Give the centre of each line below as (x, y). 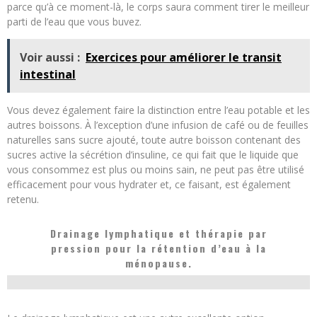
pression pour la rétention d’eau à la (158, 248)
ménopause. (158, 263)
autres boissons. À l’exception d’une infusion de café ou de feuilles (158, 125)
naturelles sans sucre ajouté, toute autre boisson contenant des (154, 139)
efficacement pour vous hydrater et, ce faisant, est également (149, 184)
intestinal (48, 74)
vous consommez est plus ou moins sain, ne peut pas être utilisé (156, 169)
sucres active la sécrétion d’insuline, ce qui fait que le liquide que (153, 154)
